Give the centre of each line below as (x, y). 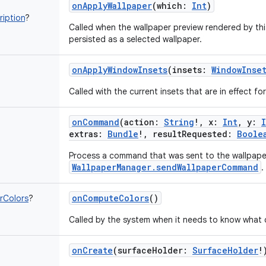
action (139, 122)
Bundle (123, 134)
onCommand (96, 122)
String (179, 122)
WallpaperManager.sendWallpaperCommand (165, 167)
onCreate (92, 250)
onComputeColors (110, 198)
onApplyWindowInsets (120, 70)
